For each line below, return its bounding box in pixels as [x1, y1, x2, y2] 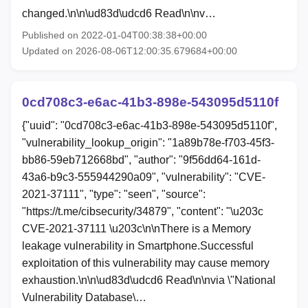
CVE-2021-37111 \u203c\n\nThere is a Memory [22, 222, 251, 234]
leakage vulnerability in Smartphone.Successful [22, 239, 254, 252]
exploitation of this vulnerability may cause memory [22, 256, 269, 269]
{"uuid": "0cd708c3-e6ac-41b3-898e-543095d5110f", [22, 119, 277, 131]
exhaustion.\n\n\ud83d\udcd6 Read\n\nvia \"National [22, 274, 276, 286]
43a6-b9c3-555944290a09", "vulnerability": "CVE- [22, 170, 265, 183]
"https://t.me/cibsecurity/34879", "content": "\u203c [22, 205, 263, 217]
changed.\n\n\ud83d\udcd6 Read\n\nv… [22, 8, 216, 20]
